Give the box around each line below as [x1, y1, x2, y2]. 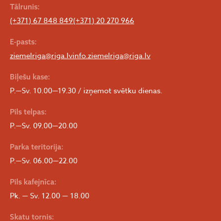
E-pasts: [10, 37, 37, 47]
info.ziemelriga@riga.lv [73, 50, 150, 62]
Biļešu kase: [10, 72, 50, 82]
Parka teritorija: [10, 142, 64, 152]
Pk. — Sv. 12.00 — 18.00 [10, 190, 89, 202]
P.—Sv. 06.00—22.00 [10, 155, 77, 167]
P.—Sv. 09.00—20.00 [10, 120, 77, 132]
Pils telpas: [10, 107, 47, 117]
